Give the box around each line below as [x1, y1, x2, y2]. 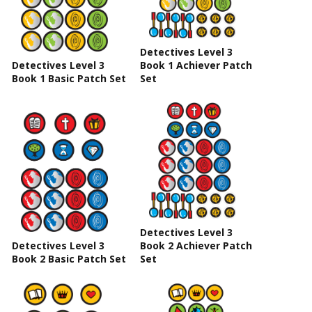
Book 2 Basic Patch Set [12, 252, 126, 266]
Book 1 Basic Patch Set [12, 72, 126, 86]
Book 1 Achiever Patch [140, 58, 252, 72]
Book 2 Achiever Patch [140, 239, 252, 253]
